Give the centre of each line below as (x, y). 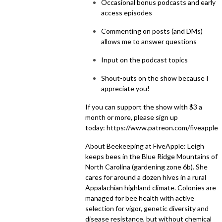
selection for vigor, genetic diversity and (147, 208)
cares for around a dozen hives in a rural (146, 177)
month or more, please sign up (132, 117)
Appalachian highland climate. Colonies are (151, 187)
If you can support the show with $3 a (144, 107)
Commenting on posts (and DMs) (152, 31)
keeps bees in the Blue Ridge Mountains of (151, 156)
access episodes (127, 12)
